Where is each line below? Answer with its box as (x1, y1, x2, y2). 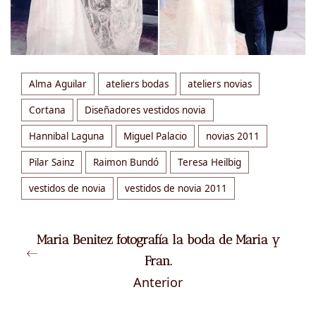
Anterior (133, 273, 183, 291)
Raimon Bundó (93, 155, 159, 169)
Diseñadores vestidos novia (85, 103, 206, 116)
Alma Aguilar (29, 77, 87, 90)
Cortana (29, 103, 66, 116)
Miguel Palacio (123, 129, 187, 142)
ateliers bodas (106, 77, 169, 90)
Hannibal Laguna (29, 129, 104, 142)
